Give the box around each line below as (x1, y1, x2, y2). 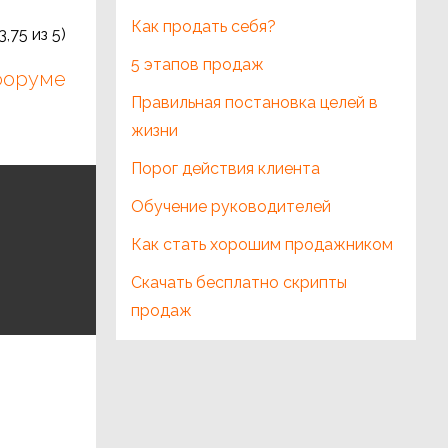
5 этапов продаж (131, 55, 264, 74)
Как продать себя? (131, 17, 276, 36)
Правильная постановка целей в (131, 93, 378, 112)
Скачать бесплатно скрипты (131, 273, 347, 292)
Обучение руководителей (131, 197, 331, 216)
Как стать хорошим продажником (131, 235, 393, 254)
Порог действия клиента (131, 159, 320, 178)
